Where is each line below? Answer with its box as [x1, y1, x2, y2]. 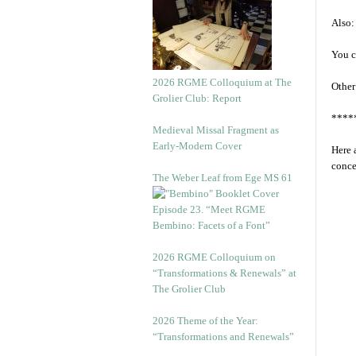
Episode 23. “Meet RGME [153, 203, 265, 215]
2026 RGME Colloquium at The [153, 76, 292, 88]
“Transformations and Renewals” [153, 331, 294, 342]
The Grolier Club [153, 283, 226, 295]
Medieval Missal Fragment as [153, 124, 279, 136]
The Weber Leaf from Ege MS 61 [153, 172, 292, 184]
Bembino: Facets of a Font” [153, 219, 270, 231]
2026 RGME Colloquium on [153, 251, 276, 263]
